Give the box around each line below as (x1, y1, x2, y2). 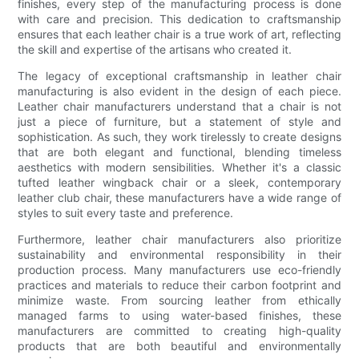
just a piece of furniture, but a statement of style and (18, 115, 341, 129)
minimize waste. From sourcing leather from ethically (18, 293, 341, 308)
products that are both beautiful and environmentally (18, 339, 341, 353)
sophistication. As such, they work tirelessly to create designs (18, 130, 341, 144)
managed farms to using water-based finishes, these (18, 309, 341, 323)
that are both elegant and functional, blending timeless (18, 145, 341, 159)
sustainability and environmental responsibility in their (18, 248, 341, 262)
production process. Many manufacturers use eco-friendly (18, 263, 341, 277)
